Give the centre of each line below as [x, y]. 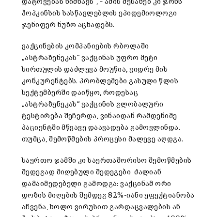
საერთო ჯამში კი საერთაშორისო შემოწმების [107, 161]
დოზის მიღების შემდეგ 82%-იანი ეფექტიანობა [108, 196]
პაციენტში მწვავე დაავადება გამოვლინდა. [101, 128]
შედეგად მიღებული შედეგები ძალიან [92, 172]
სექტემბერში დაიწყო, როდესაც [80, 93]
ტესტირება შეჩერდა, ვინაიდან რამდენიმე [100, 116]
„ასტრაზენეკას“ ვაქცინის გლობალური [93, 105]
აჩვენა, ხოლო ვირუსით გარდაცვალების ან [101, 207]
